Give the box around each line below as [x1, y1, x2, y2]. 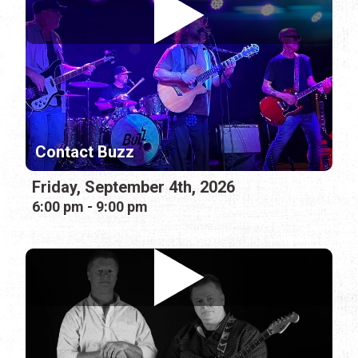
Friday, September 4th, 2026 [32, 177, 235, 197]
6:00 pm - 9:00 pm [32, 197, 148, 215]
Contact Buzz [35, 141, 134, 161]
